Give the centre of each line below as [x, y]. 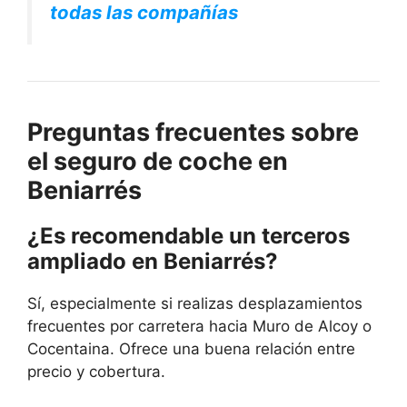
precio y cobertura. [96, 372]
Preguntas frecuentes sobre [193, 133]
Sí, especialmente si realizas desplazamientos [195, 304]
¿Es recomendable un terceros [189, 236]
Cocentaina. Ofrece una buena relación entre [191, 349]
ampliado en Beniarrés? [153, 262]
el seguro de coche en [158, 162]
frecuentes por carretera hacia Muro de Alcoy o [199, 327]
